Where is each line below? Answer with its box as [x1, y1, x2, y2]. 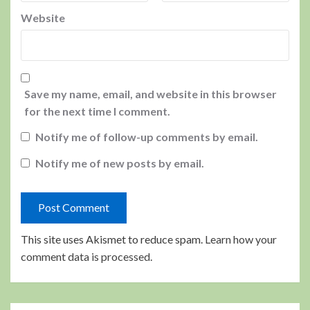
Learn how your [205, 232, 277, 246]
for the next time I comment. [24, 104, 170, 118]
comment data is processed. [21, 249, 152, 263]
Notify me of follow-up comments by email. [35, 130, 258, 144]
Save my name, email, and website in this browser [24, 87, 277, 100]
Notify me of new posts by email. [35, 156, 204, 170]
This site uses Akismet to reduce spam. [21, 232, 205, 246]
